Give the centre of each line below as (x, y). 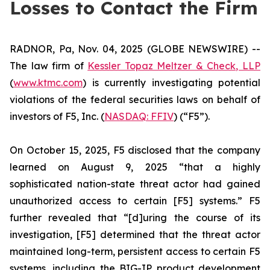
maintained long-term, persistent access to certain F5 (135, 251)
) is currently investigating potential (171, 83)
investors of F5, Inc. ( (57, 116)
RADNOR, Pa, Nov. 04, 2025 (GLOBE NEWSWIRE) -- (135, 49)
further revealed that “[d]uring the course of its (135, 218)
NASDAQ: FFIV (139, 116)
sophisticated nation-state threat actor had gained (135, 184)
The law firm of (49, 66)
